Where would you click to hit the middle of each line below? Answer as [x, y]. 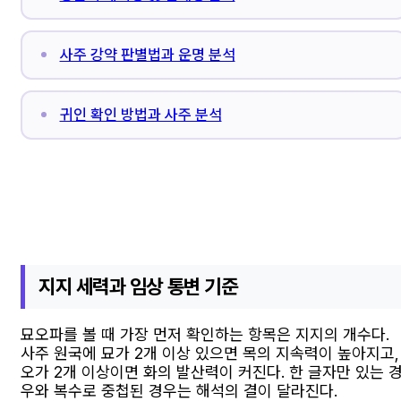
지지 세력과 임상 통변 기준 [138, 286]
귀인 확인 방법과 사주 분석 [141, 115]
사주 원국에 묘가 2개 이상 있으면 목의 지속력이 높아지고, [210, 354]
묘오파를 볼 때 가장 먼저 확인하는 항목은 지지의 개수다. [205, 335]
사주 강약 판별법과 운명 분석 [147, 55]
